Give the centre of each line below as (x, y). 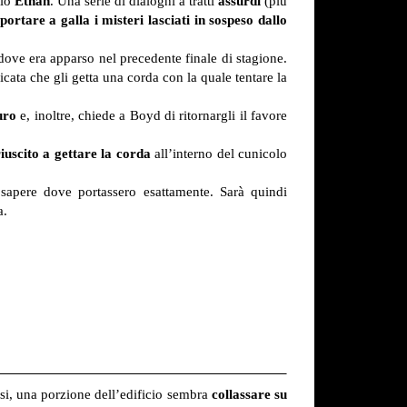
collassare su (249, 395)
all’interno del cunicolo (218, 154)
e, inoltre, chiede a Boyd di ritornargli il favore (152, 116)
